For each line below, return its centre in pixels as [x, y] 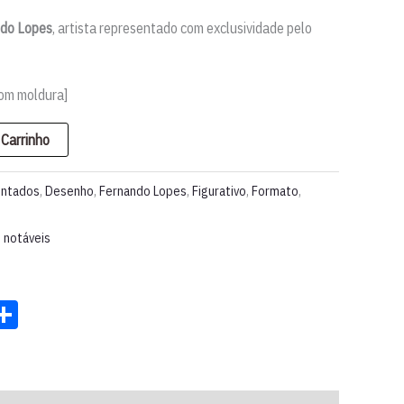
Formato [275, 190]
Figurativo [219, 190]
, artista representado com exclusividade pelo [182, 28]
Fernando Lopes [143, 190]
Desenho [69, 190]
